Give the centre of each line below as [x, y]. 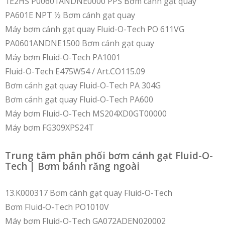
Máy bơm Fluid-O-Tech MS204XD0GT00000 [86, 114]
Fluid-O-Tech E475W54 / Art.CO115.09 [75, 71]
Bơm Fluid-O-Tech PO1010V [57, 207]
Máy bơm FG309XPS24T [49, 128]
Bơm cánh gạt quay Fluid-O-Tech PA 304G [83, 85]
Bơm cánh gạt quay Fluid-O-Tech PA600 [79, 99]
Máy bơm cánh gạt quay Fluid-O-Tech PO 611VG [95, 29]
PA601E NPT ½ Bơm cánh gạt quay [70, 15]
